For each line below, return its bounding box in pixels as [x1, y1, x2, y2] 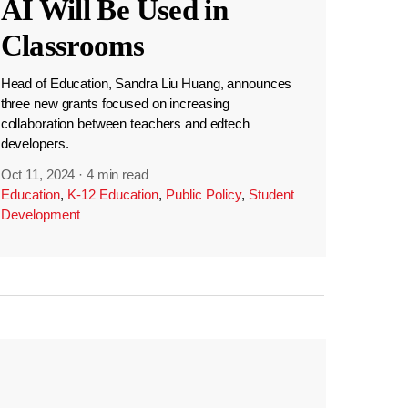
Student [248, 186, 294, 202]
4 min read [86, 166, 148, 182]
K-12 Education [66, 186, 158, 202]
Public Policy [165, 186, 241, 202]
